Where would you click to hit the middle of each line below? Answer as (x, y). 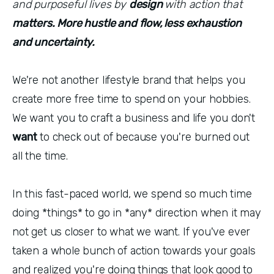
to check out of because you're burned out (145, 137)
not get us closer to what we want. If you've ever (131, 232)
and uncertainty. (54, 42)
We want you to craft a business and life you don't (134, 118)
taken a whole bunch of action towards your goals (134, 251)
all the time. (40, 156)
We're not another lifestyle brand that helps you (129, 80)
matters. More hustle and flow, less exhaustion (127, 23)
